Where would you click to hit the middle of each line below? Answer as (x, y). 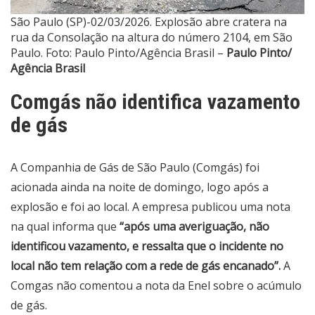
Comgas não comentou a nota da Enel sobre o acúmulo (156, 286)
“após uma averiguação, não (194, 227)
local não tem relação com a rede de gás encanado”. (147, 266)
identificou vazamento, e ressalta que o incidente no (147, 246)
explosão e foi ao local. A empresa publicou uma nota (150, 207)
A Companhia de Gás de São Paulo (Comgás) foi (135, 168)
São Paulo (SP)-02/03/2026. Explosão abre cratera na (149, 22)
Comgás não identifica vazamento (155, 102)
